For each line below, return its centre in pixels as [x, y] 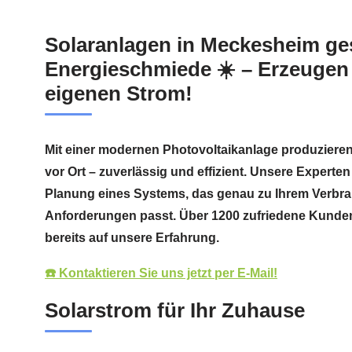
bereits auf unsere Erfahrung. [132, 237]
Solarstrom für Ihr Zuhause [175, 310]
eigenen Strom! [119, 93]
